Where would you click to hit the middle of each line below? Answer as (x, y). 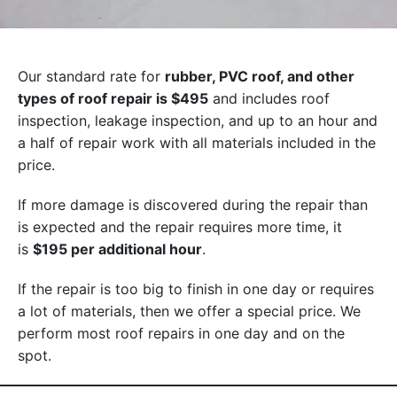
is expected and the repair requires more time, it (180, 226)
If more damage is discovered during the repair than (193, 204)
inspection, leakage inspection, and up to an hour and (198, 120)
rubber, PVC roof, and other (260, 76)
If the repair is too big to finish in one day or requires (196, 288)
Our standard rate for (91, 76)
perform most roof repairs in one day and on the (181, 333)
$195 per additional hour (117, 249)
